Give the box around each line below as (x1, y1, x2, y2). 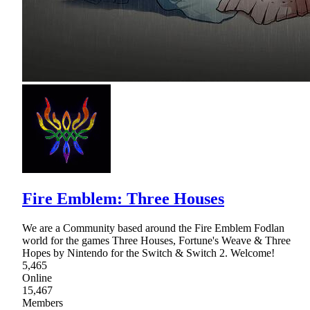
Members (22, 296, 63, 309)
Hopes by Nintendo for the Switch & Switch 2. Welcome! (22, 246, 275, 259)
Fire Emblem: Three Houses (22, 189, 224, 208)
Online (22, 271, 52, 284)
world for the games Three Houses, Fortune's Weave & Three (22, 234, 291, 246)
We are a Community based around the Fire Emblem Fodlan (22, 221, 284, 234)
